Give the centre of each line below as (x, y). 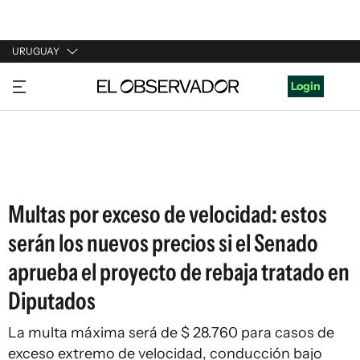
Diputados (52, 301)
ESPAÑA (34, 142)
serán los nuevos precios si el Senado (163, 243)
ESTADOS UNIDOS (61, 173)
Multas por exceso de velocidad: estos (168, 214)
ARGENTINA (45, 112)
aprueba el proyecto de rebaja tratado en (179, 272)
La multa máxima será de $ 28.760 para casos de (171, 333)
